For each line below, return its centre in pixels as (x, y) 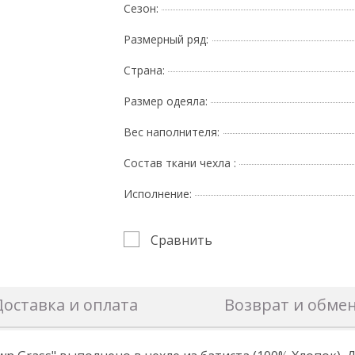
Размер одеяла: (165, 101)
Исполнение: (157, 193)
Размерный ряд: (166, 39)
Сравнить (181, 240)
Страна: (144, 70)
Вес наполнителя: (171, 132)
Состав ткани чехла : (179, 162)
